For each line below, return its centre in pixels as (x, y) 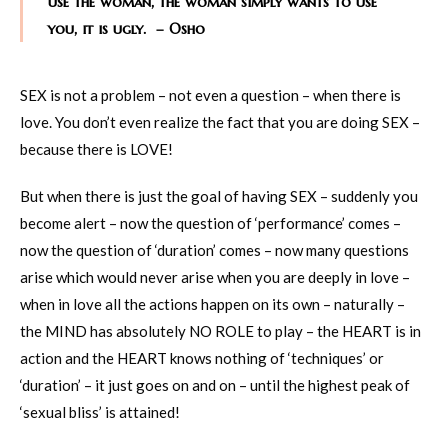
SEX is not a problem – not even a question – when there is (210, 94)
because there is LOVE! (96, 148)
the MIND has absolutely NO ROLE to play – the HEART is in (220, 330)
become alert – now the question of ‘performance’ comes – (210, 222)
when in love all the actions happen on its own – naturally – (212, 303)
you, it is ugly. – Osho (126, 28)
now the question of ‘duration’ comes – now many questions (214, 249)
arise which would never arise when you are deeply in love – (215, 276)
